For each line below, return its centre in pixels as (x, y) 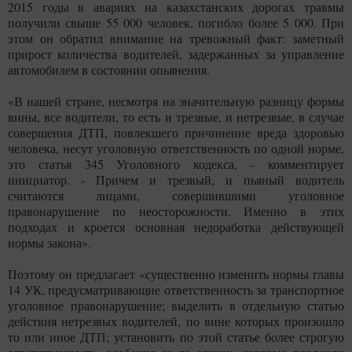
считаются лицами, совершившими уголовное (176, 196)
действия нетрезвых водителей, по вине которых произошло (176, 321)
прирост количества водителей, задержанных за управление (176, 54)
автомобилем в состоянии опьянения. (109, 70)
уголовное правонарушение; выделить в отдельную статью (176, 306)
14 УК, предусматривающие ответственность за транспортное (176, 290)
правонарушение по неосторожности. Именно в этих (176, 211)
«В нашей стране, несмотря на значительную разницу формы (176, 101)
